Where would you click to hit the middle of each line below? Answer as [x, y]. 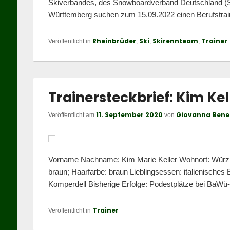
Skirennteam [175, 41]
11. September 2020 [129, 115]
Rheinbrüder [114, 41]
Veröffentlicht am [72, 115]
